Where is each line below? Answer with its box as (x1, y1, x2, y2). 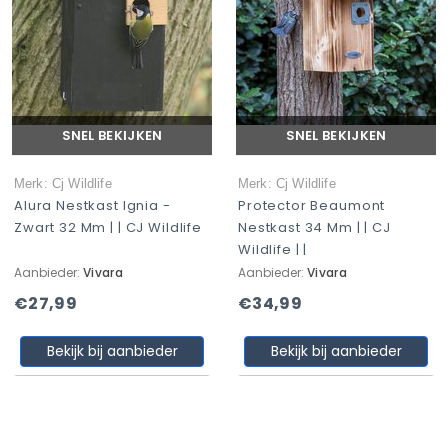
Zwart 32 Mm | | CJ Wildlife (14, 218, 202, 237)
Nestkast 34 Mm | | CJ (238, 218, 391, 237)
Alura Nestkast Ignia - (14, 196, 171, 215)
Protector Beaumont (238, 196, 386, 215)
